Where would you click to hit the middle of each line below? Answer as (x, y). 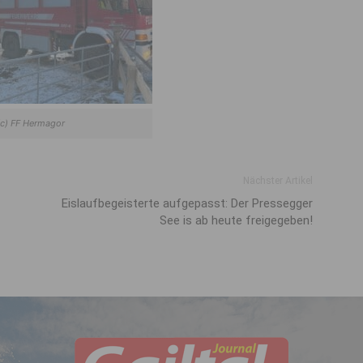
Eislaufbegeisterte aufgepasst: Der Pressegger (187, 203)
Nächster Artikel (278, 181)
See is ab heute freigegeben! (236, 220)
